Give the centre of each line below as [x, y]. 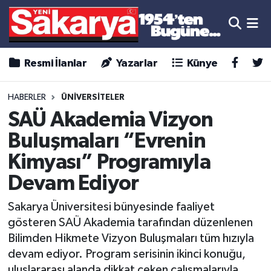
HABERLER [27, 98]
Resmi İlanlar [54, 64]
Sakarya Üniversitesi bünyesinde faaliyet [111, 207]
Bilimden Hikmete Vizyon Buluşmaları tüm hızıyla [131, 239]
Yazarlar [136, 64]
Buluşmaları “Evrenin [106, 141]
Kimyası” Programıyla [109, 162]
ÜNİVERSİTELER [93, 98]
